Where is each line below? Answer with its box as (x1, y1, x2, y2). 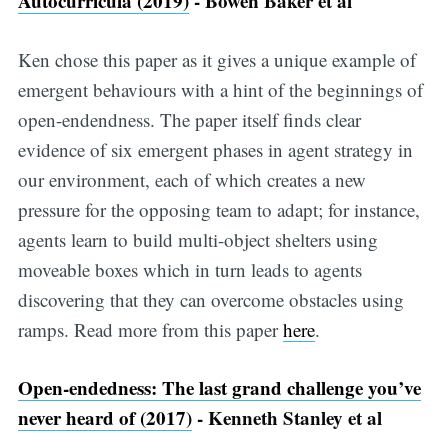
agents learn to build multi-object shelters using (17, 226, 378, 252)
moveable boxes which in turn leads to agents (17, 256, 362, 282)
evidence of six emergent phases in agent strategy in (17, 136, 413, 162)
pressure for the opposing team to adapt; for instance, (17, 196, 420, 222)
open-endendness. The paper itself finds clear (17, 106, 361, 132)
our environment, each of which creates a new (17, 166, 366, 192)
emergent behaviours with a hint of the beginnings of (17, 76, 423, 102)
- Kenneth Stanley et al (191, 404, 382, 432)
